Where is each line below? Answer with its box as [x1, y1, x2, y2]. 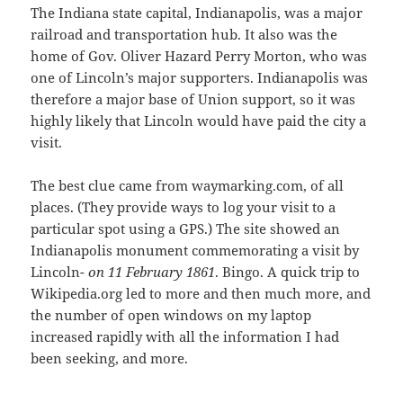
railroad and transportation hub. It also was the [31, 24, 338, 43]
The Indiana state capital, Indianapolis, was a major [31, 3, 363, 22]
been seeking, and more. [31, 348, 189, 367]
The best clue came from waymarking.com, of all [31, 175, 345, 194]
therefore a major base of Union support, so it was [31, 89, 356, 108]
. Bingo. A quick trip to [215, 262, 361, 281]
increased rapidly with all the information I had [31, 327, 340, 345]
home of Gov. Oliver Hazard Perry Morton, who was [31, 46, 368, 65]
